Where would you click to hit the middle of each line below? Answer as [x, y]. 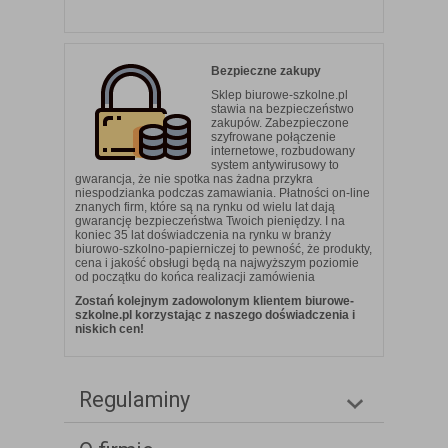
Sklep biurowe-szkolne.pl [279, 95]
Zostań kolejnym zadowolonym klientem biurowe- [214, 301]
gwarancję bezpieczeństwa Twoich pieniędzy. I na [210, 221]
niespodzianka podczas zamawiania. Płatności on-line [222, 193]
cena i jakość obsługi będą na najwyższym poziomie [217, 263]
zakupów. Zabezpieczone [280, 123]
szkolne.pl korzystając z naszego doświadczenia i [215, 315]
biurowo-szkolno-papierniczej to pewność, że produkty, [223, 249]
